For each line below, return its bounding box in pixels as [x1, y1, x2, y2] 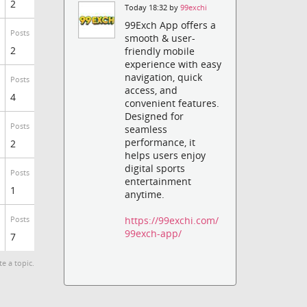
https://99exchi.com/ [125, 214, 219, 228]
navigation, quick [125, 71, 203, 84]
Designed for [125, 110, 184, 123]
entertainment [125, 175, 192, 188]
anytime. [125, 188, 165, 201]
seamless [125, 123, 168, 136]
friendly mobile [125, 45, 195, 58]
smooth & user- [125, 32, 196, 45]
